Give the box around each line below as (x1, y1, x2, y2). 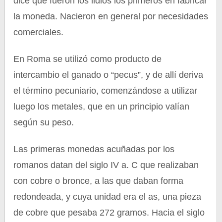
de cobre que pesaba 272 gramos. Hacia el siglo (13, 208, 205, 218)
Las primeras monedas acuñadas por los (13, 144, 175, 154)
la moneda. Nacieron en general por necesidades (13, 11, 209, 21)
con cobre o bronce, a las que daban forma (13, 176, 184, 186)
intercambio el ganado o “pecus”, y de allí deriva (13, 70, 204, 80)
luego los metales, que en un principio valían (13, 102, 190, 111)
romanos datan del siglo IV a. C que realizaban (13, 160, 199, 170)
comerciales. (13, 27, 64, 37)
